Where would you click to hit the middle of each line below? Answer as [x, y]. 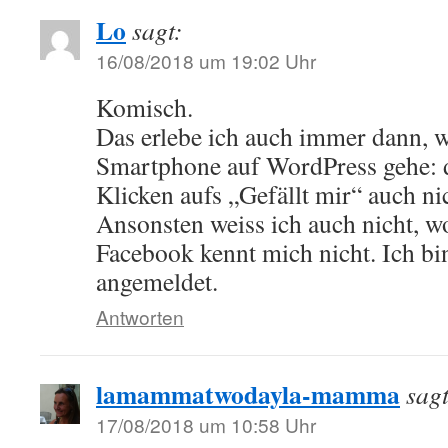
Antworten [140, 317]
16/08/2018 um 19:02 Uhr [206, 61]
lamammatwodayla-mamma [248, 394]
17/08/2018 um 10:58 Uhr [206, 425]
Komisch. [144, 107]
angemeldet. [157, 281]
